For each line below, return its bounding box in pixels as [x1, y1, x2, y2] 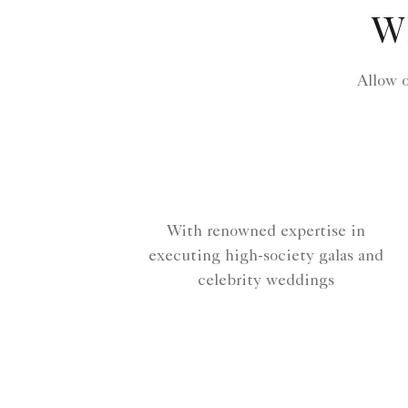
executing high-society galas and [148, 249, 383, 266]
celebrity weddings [198, 273, 334, 291]
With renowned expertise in [167, 224, 365, 241]
